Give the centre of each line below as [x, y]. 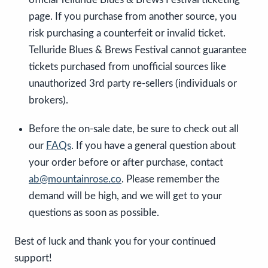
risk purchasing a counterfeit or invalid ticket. [127, 33]
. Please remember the [170, 179]
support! [33, 258]
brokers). [48, 100]
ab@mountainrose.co [75, 179]
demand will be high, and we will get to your [125, 196]
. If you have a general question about [153, 146]
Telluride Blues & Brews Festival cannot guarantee [138, 50]
